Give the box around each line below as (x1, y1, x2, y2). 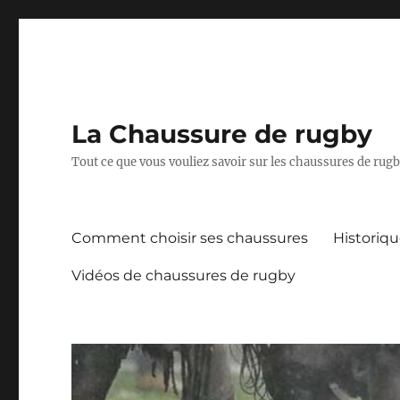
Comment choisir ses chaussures (71, 229, 309, 246)
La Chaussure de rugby (71, 119, 373, 149)
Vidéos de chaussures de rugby (71, 266, 296, 284)
